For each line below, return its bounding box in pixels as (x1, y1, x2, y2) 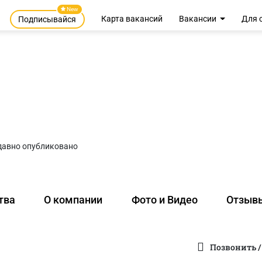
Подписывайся (18, 15, 77, 24)
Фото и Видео (131, 194, 198, 206)
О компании (44, 194, 103, 206)
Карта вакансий (101, 14, 163, 24)
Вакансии (178, 14, 218, 24)
